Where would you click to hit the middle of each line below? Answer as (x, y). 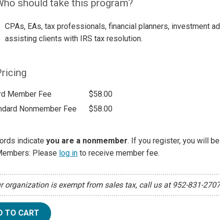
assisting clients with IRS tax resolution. (73, 39)
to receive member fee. (119, 153)
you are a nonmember (87, 140)
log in (68, 153)
